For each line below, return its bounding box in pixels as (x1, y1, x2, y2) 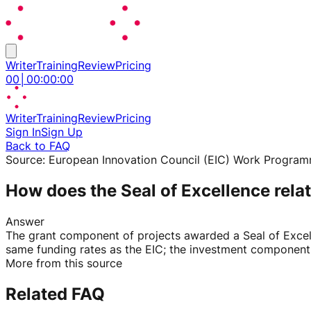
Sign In (6, 125, 41, 139)
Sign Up (41, 125, 83, 139)
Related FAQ (6, 283, 105, 304)
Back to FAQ (6, 139, 70, 153)
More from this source (6, 255, 122, 270)
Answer (6, 214, 44, 228)
